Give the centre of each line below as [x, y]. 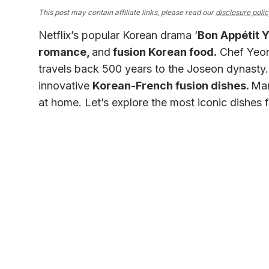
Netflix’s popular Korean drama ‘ [118, 35]
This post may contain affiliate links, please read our [127, 13]
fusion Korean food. [164, 52]
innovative [65, 86]
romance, [65, 52]
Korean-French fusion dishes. [172, 86]
